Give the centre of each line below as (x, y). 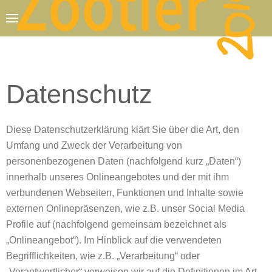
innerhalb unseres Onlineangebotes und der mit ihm (117, 177)
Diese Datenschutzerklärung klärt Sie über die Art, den (123, 130)
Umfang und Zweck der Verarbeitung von (94, 145)
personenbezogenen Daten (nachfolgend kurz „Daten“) (124, 161)
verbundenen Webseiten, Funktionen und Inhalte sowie (125, 193)
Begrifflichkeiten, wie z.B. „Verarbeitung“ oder (103, 256)
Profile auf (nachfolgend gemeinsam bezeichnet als (116, 224)
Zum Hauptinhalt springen (80, 31)
